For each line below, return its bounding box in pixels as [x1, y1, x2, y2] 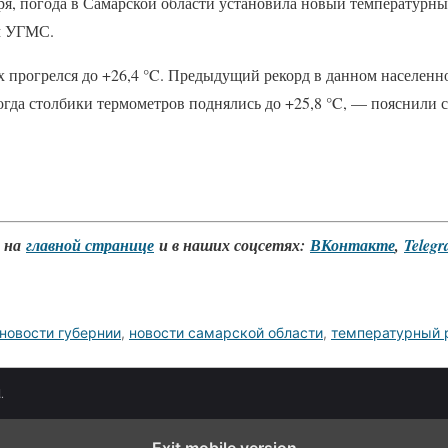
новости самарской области [129, 324, 323, 341]
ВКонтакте [310, 234, 395, 256]
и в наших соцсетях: [154, 234, 310, 256]
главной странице [26, 234, 154, 256]
